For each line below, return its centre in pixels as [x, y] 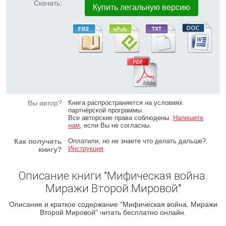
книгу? [50, 149]
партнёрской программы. [106, 110]
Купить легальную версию [142, 7]
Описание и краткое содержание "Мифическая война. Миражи [113, 204]
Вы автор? [45, 103]
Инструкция [86, 149]
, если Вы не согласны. [116, 125]
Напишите [188, 118]
